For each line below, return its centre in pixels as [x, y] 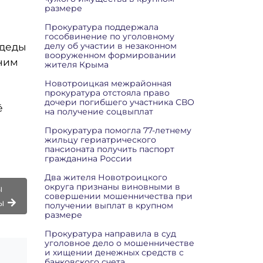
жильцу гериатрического [100, 140]
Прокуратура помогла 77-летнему [118, 130]
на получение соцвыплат [99, 112]
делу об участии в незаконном [111, 46]
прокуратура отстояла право [107, 93]
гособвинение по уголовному [109, 36]
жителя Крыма [77, 65]
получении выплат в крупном [109, 205]
